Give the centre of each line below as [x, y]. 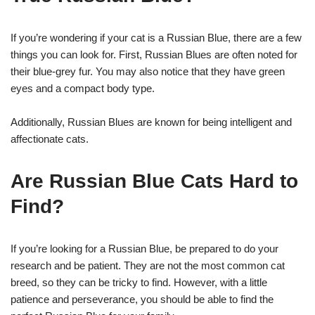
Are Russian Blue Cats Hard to [154, 181]
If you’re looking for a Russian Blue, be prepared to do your [144, 248]
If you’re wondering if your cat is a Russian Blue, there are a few [156, 37]
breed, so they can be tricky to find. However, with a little [139, 282]
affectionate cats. [50, 139]
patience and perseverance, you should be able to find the [142, 299]
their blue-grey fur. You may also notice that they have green [148, 71]
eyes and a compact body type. [83, 88]
